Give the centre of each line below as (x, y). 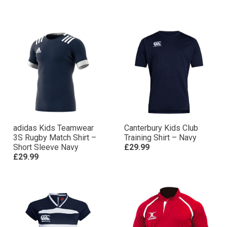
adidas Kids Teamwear (53, 128)
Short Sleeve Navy (46, 147)
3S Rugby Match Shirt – (55, 138)
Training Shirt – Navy (160, 138)
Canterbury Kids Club (161, 128)
